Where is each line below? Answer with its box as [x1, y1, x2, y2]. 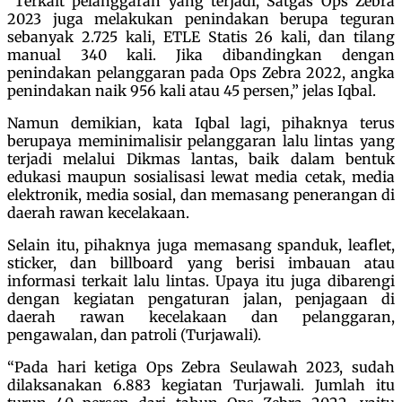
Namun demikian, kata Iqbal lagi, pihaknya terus [7, 113, 395, 132]
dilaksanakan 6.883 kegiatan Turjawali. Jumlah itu [7, 375, 395, 394]
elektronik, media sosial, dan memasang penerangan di [7, 185, 395, 204]
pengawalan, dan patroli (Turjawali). [7, 325, 261, 344]
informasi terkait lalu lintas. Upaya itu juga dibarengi [7, 271, 395, 290]
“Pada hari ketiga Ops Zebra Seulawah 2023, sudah [7, 357, 395, 376]
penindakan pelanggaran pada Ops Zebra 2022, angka [7, 63, 395, 82]
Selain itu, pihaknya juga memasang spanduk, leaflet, [7, 235, 395, 254]
